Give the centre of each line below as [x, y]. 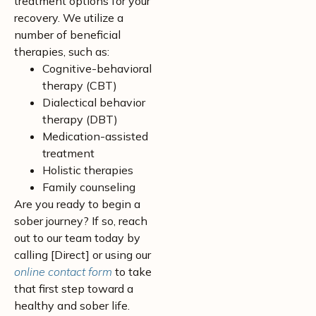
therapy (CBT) [80, 85]
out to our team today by [77, 238]
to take [132, 272]
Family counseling [89, 187]
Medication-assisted [95, 136]
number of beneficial [67, 35]
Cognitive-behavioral [97, 68]
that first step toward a [74, 288]
